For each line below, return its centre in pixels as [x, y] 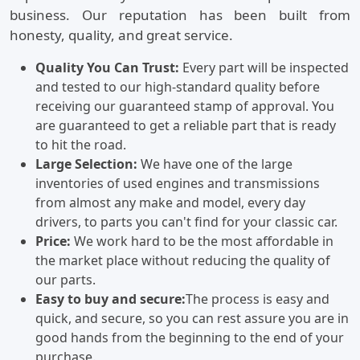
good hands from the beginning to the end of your [190, 338]
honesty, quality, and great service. [121, 35]
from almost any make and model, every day [170, 203]
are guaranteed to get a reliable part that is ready [186, 126]
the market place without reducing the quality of [183, 261]
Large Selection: [88, 164]
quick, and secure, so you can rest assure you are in [192, 319]
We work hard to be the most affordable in [202, 241]
